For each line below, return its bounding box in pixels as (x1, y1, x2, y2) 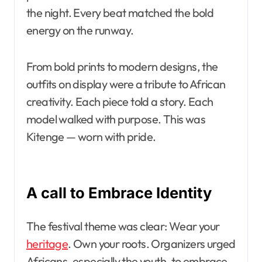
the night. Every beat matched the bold (26, 5, 214, 20)
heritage (26, 236, 68, 251)
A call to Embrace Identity (26, 183, 212, 202)
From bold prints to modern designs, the (26, 58, 218, 74)
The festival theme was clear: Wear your (26, 218, 220, 233)
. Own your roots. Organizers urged (68, 236, 236, 251)
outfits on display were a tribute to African (26, 76, 226, 91)
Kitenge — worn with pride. (26, 129, 156, 144)
